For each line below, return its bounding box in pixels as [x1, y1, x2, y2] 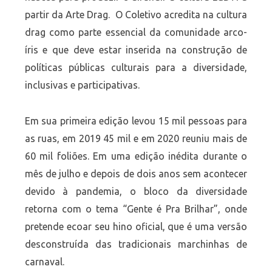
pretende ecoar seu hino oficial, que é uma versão [24, 220, 248, 232]
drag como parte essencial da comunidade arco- [24, 27, 248, 38]
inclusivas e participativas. [24, 80, 140, 91]
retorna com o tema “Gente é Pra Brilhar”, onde [24, 203, 248, 214]
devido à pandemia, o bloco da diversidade [24, 185, 248, 197]
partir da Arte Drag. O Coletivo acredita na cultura [24, 9, 248, 21]
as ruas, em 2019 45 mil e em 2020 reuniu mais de [24, 132, 248, 144]
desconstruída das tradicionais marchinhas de [24, 238, 248, 250]
